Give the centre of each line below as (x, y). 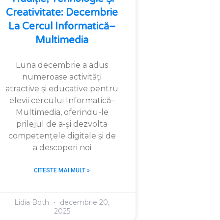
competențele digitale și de (62, 136)
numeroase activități (62, 77)
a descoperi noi (62, 147)
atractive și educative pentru (62, 88)
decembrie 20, (84, 202)
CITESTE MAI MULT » (62, 170)
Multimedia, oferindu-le (62, 112)
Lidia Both (33, 202)
